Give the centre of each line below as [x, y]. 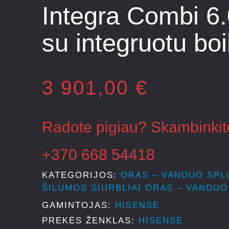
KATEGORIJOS [78, 175]
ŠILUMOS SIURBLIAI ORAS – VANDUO [135, 188]
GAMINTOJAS [75, 205]
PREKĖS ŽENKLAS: [90, 220]
